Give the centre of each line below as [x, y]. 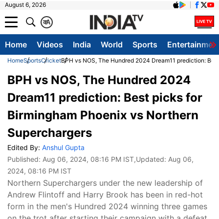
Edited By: [25, 147]
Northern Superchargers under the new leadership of [105, 183]
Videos [50, 44]
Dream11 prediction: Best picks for [105, 98]
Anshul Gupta [63, 147]
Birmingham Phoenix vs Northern [103, 115]
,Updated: [151, 159]
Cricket [51, 60]
